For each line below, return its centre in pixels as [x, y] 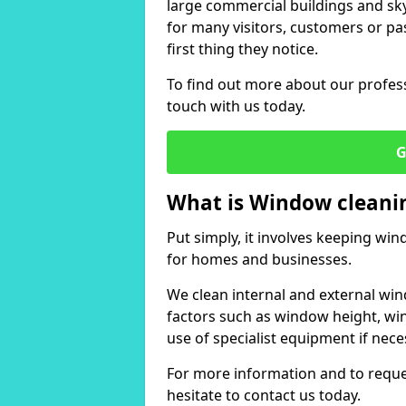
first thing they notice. [242, 49]
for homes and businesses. [259, 259]
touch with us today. [236, 106]
